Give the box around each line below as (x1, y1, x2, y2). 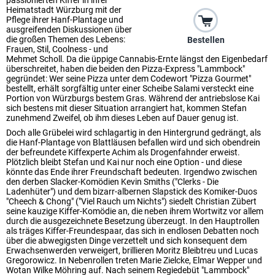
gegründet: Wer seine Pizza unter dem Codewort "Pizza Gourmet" (6, 74, 251, 83)
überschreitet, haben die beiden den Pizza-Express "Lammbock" (6, 64, 245, 74)
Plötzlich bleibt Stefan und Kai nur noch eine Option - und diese (6, 157, 242, 167)
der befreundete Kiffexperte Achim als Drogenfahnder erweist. (6, 147, 240, 157)
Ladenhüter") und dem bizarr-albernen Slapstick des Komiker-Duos (6, 187, 257, 196)
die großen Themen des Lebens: (6, 34, 125, 44)
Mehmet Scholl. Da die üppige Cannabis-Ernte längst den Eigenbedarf (6, 54, 268, 64)
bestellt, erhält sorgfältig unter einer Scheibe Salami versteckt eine (6, 83, 254, 93)
